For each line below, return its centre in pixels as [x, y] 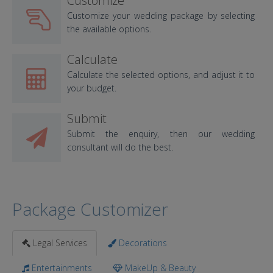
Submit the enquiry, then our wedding [161, 134]
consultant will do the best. [120, 147]
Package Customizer [90, 209]
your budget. [92, 88]
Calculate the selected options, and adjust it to [161, 75]
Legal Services [59, 243]
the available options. [109, 29]
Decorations [142, 243]
